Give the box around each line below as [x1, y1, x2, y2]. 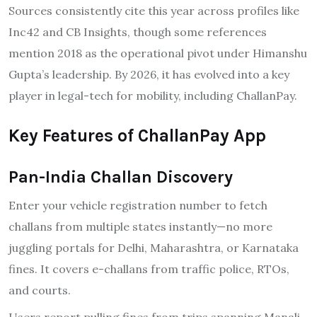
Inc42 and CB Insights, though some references [8, 24, 267, 39]
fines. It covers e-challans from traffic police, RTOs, [8, 261, 289, 276]
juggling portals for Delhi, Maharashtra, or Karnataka [8, 240, 299, 255]
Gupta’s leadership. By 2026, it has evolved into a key [8, 67, 289, 81]
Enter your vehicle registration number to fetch [8, 197, 267, 212]
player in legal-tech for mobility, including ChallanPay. [8, 88, 297, 103]
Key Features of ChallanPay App [8, 125, 266, 146]
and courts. [8, 282, 71, 297]
